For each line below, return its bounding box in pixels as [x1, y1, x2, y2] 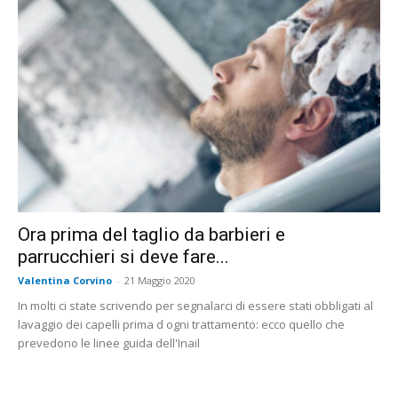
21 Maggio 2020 [124, 273, 195, 287]
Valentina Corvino [18, 273, 112, 287]
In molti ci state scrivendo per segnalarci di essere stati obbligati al [18, 297, 373, 314]
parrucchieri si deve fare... [18, 245, 229, 267]
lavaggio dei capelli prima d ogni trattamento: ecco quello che [18, 315, 345, 332]
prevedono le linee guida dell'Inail [18, 334, 200, 351]
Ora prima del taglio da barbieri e [18, 223, 285, 245]
